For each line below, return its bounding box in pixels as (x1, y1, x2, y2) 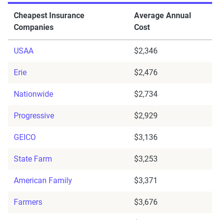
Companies (14, 23, 54, 32)
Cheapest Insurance (14, 11, 84, 21)
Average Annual (134, 11, 191, 21)
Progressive (14, 111, 54, 121)
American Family (14, 176, 72, 186)
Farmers (14, 197, 42, 207)
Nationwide (14, 89, 53, 99)
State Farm (14, 154, 52, 164)
